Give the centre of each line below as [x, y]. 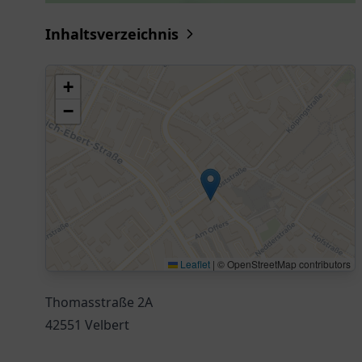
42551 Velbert [87, 325]
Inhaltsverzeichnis [112, 34]
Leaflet [194, 264]
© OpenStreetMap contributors [283, 264]
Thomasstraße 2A [99, 302]
